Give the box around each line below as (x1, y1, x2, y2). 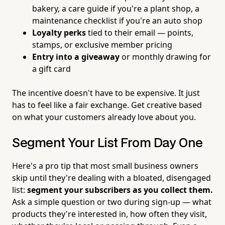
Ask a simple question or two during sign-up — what (12, 196, 211, 207)
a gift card (32, 63, 71, 74)
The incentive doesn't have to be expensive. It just (12, 87, 200, 98)
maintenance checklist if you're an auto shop (32, 15, 202, 26)
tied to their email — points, (86, 27, 193, 38)
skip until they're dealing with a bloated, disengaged (12, 172, 211, 183)
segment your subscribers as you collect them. (27, 184, 213, 195)
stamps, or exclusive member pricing (32, 39, 172, 50)
